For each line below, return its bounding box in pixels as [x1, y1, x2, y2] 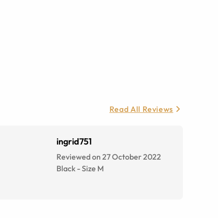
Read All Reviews [109, 104, 173, 114]
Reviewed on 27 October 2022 [56, 152, 161, 162]
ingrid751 [56, 136, 92, 147]
